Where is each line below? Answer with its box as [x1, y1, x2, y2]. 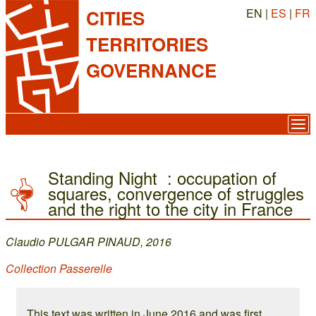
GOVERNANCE [86, 57, 217, 83]
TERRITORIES [86, 31, 208, 57]
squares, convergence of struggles [48, 181, 304, 205]
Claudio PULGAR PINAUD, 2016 [6, 233, 171, 250]
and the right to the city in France [48, 196, 293, 221]
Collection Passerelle [6, 260, 112, 276]
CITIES [86, 5, 145, 31]
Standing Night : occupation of [48, 165, 276, 190]
